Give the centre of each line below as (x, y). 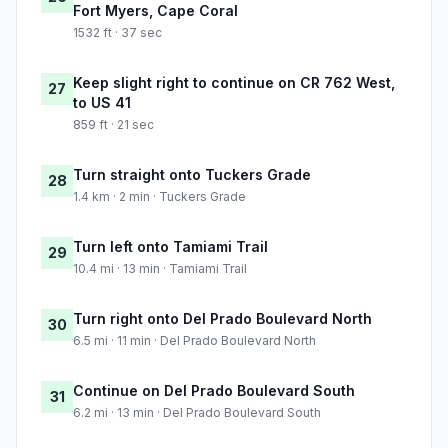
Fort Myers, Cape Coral (155, 11)
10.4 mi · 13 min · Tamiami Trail (160, 269)
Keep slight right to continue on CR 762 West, (234, 83)
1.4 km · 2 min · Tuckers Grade (159, 197)
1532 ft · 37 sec (117, 33)
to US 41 (102, 103)
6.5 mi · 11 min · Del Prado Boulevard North (194, 341)
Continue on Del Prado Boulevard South (214, 391)
